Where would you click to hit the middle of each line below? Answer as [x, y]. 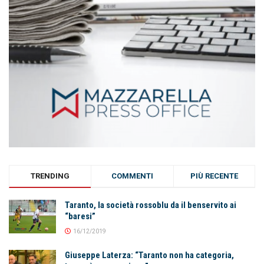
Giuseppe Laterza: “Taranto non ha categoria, [149, 255]
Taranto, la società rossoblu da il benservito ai [151, 205]
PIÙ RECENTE [214, 176]
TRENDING [50, 176]
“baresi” [80, 217]
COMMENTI [132, 176]
